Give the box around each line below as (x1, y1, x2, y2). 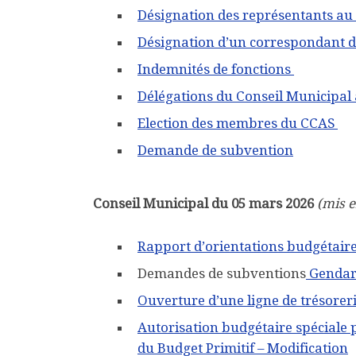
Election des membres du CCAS (137, 114, 338, 131)
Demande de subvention (137, 141, 293, 158)
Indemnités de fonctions (137, 60, 294, 77)
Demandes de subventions (137, 265, 306, 282)
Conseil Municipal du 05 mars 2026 (93, 195, 314, 212)
